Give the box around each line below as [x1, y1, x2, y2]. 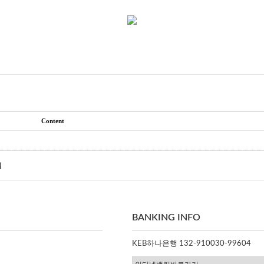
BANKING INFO [132, 213, 200, 222]
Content [41, 117, 64, 124]
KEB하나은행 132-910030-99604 [132, 240, 251, 247]
